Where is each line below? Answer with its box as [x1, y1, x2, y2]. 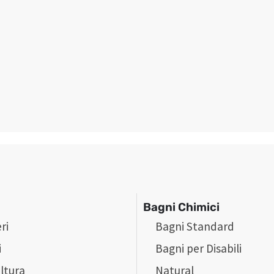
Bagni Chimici [143, 200, 220, 214]
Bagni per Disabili [155, 240, 242, 256]
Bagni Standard [155, 218, 235, 234]
